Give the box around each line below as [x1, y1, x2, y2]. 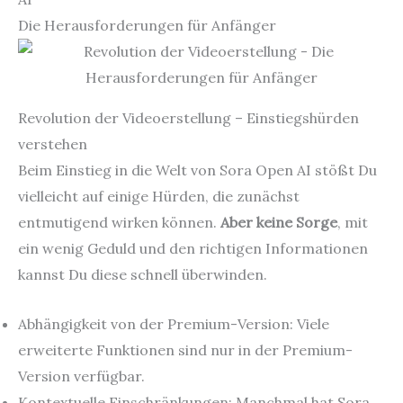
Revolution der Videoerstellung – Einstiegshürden [18, 109, 359, 127]
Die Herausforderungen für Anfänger [18, 16, 276, 34]
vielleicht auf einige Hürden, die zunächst [18, 187, 300, 205]
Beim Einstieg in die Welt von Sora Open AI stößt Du [18, 161, 377, 179]
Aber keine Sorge [220, 213, 337, 231]
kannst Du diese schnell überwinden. [18, 265, 267, 283]
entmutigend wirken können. [18, 213, 220, 231]
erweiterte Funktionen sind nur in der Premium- [18, 340, 353, 359]
